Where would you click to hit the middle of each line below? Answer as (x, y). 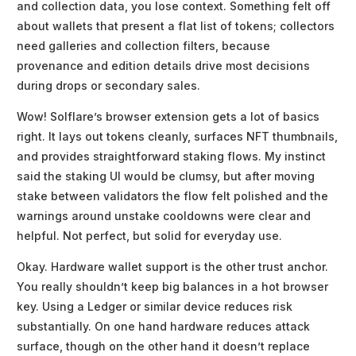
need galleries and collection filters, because (143, 46)
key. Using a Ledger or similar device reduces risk (155, 307)
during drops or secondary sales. (108, 86)
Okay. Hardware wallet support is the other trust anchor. (172, 267)
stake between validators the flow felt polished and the (172, 196)
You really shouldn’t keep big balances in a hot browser (172, 287)
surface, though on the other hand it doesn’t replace (163, 346)
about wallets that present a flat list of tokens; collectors (176, 26)
